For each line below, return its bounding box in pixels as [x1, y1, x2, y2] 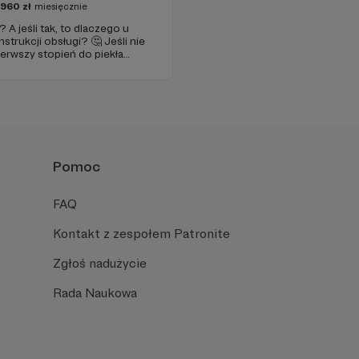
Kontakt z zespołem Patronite [53, 225, 230, 241]
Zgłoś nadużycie [53, 255, 147, 271]
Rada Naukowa [53, 284, 137, 301]
